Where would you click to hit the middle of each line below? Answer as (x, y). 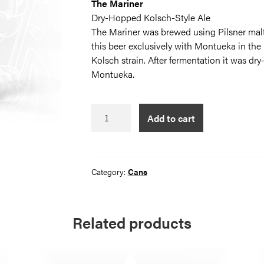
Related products (132, 222)
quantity (108, 138)
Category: (109, 172)
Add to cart (171, 118)
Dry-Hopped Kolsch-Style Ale (151, 17)
